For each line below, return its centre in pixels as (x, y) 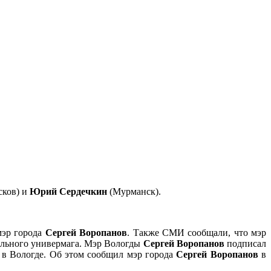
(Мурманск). (135, 191)
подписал (245, 243)
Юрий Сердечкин (70, 191)
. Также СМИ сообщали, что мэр (197, 232)
